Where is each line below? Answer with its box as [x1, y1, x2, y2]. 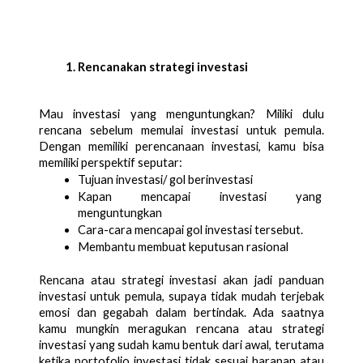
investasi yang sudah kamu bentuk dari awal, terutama [39, 337, 324, 352]
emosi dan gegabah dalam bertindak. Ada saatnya [39, 305, 324, 319]
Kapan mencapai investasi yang [78, 189, 322, 203]
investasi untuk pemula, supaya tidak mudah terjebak [39, 288, 324, 303]
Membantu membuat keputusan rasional [78, 239, 288, 254]
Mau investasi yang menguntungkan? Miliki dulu [39, 106, 324, 121]
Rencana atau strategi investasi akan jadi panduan [39, 272, 324, 287]
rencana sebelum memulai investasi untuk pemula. [39, 122, 324, 137]
